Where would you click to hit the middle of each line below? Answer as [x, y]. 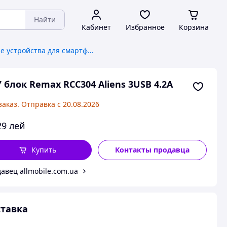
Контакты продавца [153, 150]
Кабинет [96, 27]
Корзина [194, 27]
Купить [44, 150]
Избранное [145, 27]
